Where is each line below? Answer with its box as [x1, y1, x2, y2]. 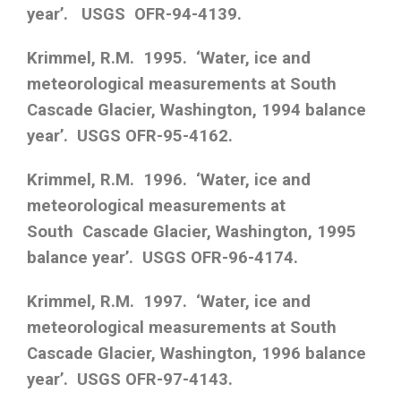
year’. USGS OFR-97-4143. [27, 370, 233, 390]
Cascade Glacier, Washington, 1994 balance [27, 100, 366, 121]
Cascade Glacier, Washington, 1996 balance [27, 344, 366, 364]
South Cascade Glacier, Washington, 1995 [27, 222, 356, 243]
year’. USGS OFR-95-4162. [27, 126, 233, 147]
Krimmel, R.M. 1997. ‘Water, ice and [27, 292, 311, 312]
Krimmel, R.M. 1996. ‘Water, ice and [27, 170, 311, 191]
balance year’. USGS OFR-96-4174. [27, 248, 298, 269]
